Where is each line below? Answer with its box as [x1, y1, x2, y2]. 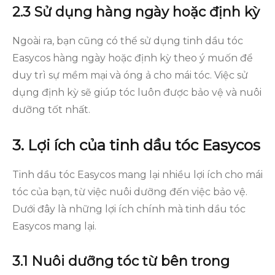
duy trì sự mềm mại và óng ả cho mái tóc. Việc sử [12, 69, 248, 81]
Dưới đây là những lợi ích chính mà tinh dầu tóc [12, 203, 246, 215]
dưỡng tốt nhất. [12, 104, 90, 115]
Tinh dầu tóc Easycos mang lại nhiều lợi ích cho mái [12, 169, 263, 180]
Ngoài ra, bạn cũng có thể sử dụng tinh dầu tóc [12, 35, 243, 47]
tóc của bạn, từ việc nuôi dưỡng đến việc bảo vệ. [12, 186, 247, 198]
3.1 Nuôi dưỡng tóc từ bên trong [12, 253, 230, 269]
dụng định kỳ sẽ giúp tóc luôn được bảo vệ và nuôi [12, 87, 261, 98]
